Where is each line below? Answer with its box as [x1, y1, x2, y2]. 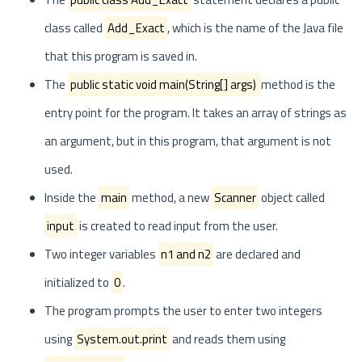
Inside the [44, 188, 99, 207]
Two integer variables [44, 245, 158, 263]
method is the [261, 75, 335, 94]
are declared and [213, 245, 301, 263]
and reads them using [170, 330, 285, 348]
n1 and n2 [161, 245, 211, 263]
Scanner [214, 188, 256, 207]
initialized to [44, 273, 112, 292]
